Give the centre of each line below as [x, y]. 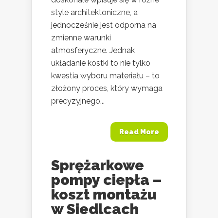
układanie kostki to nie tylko [101, 63]
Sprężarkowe [98, 165]
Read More [139, 132]
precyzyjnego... [78, 101]
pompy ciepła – [107, 180]
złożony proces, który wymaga [107, 88]
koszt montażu [104, 194]
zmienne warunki [81, 37]
